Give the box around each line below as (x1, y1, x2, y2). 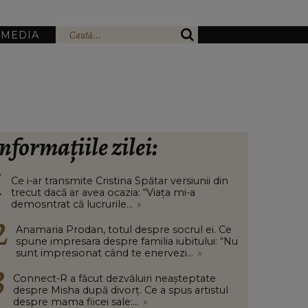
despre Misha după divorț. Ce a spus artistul (13, 284, 228, 296)
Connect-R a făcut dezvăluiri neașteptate (13, 272, 216, 285)
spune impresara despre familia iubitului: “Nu (16, 235, 238, 247)
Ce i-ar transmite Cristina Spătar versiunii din (11, 175, 228, 187)
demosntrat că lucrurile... (11, 198, 133, 210)
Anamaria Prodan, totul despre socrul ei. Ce (16, 223, 232, 236)
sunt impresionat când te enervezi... (16, 247, 193, 259)
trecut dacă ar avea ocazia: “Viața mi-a (11, 186, 195, 199)
